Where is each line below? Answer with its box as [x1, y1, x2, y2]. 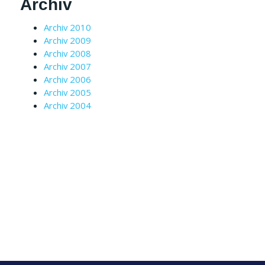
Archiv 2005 [44, 86, 91, 98]
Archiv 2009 [44, 34, 91, 46]
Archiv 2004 [44, 99, 91, 111]
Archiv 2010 [44, 21, 91, 33]
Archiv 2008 [44, 47, 91, 59]
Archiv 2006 [44, 73, 91, 85]
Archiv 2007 [44, 60, 91, 72]
